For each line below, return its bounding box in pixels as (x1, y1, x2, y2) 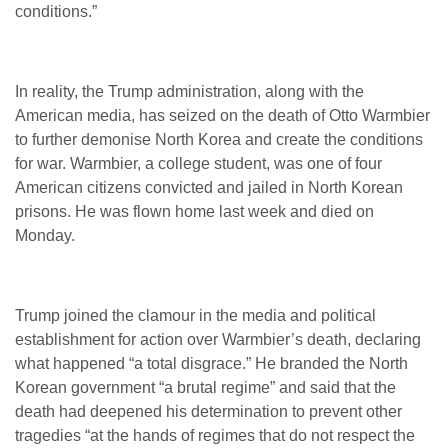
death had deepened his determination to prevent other (15, 403, 402, 420)
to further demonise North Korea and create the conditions (15, 131, 423, 148)
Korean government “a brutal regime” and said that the (15, 379, 396, 396)
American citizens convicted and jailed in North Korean (15, 179, 403, 196)
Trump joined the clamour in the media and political (15, 307, 376, 324)
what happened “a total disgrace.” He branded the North (15, 355, 408, 372)
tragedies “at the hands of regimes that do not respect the (15, 427, 415, 444)
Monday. (15, 227, 75, 244)
